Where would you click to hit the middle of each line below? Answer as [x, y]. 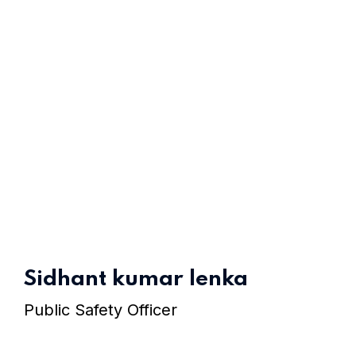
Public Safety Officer [101, 310]
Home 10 [270, 306]
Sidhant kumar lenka [136, 279]
